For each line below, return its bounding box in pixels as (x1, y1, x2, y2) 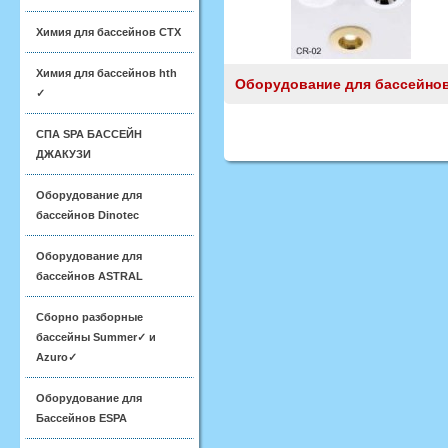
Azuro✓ (36, 351, 77, 363)
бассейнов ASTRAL (36, 270, 143, 282)
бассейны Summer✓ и (36, 331, 156, 343)
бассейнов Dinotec (36, 209, 139, 221)
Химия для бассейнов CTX (36, 26, 181, 38)
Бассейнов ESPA (36, 412, 127, 424)
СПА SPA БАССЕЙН (36, 128, 142, 140)
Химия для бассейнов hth (36, 67, 177, 79)
